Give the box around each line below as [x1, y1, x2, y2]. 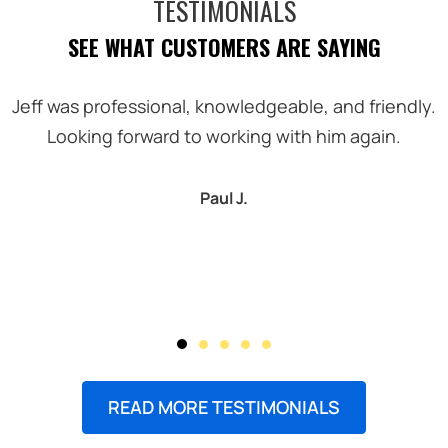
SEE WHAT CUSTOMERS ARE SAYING [67, 30, 381, 63]
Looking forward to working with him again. [47, 123, 401, 148]
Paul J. [200, 186, 248, 209]
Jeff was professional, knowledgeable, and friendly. [12, 93, 436, 118]
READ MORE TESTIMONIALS [108, 394, 340, 419]
